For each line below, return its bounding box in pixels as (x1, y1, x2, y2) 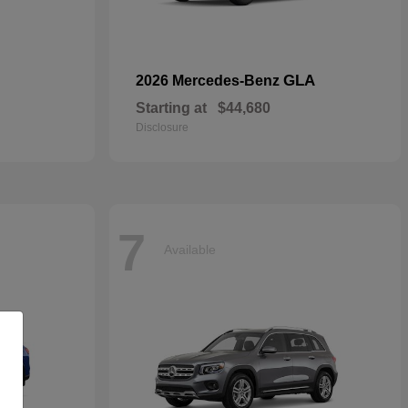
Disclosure (136, 121, 189, 134)
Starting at (136, 100, 207, 116)
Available (164, 241, 216, 257)
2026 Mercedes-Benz (136, 73, 283, 88)
